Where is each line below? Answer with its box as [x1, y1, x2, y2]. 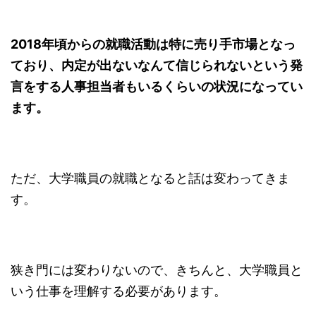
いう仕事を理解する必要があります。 [11, 283, 226, 298]
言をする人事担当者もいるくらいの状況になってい [11, 78, 303, 94]
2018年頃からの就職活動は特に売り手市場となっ [11, 36, 296, 51]
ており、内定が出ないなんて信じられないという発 [11, 57, 303, 73]
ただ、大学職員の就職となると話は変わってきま [11, 170, 290, 186]
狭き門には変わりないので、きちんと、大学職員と [11, 262, 303, 277]
